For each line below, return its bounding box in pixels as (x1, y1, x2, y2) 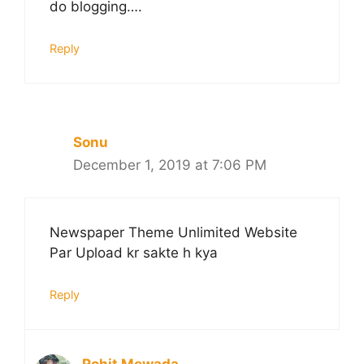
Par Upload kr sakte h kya (50, 245, 218, 262)
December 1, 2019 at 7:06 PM (73, 156, 266, 173)
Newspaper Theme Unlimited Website (50, 224, 297, 241)
